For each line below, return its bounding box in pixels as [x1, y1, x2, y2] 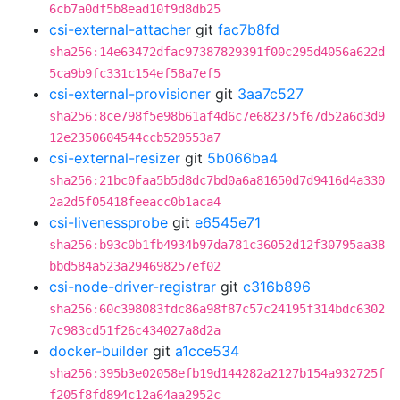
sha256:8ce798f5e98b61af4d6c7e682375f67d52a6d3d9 [49, 109, 385, 123]
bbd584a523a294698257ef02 [49, 259, 221, 273]
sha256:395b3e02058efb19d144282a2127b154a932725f [49, 366, 385, 380]
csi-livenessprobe [49, 213, 168, 231]
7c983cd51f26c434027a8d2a [49, 323, 221, 337]
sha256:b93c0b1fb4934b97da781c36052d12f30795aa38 [49, 237, 385, 252]
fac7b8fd [218, 21, 279, 38]
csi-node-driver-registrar [49, 278, 216, 296]
